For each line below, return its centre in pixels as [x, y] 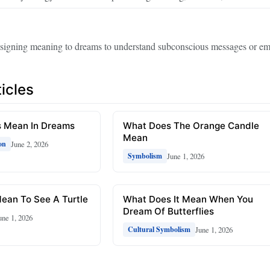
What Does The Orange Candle [191, 126]
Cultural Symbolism [159, 230]
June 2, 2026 [30, 144]
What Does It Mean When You [188, 199]
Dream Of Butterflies [169, 212]
